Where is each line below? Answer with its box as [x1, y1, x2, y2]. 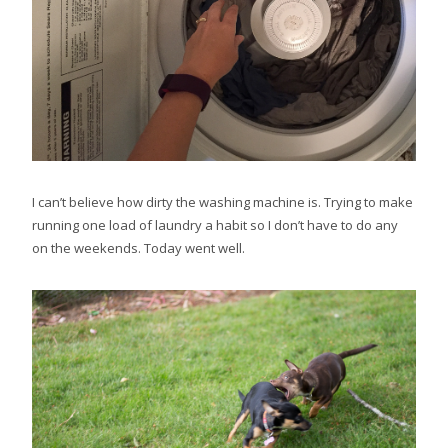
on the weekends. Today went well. [32, 239, 245, 258]
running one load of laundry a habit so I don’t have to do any [32, 216, 398, 235]
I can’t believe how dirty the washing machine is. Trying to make [32, 193, 413, 212]
